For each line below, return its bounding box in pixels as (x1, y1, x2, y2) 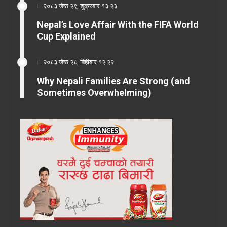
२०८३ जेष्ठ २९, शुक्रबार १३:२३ (43, 2, 117, 10)
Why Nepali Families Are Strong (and (37, 75, 190, 86)
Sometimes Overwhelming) (37, 87, 152, 98)
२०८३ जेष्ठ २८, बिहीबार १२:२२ (43, 58, 114, 66)
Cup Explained (37, 30, 96, 42)
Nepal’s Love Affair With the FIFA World (37, 19, 199, 30)
